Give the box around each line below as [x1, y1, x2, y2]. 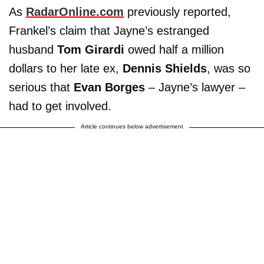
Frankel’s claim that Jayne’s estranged [9, 24, 209, 38]
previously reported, [124, 5, 231, 19]
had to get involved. [9, 100, 111, 113]
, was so [207, 62, 250, 75]
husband [9, 43, 57, 57]
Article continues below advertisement [81, 123, 183, 130]
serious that [9, 81, 74, 94]
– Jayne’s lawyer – [145, 81, 245, 94]
